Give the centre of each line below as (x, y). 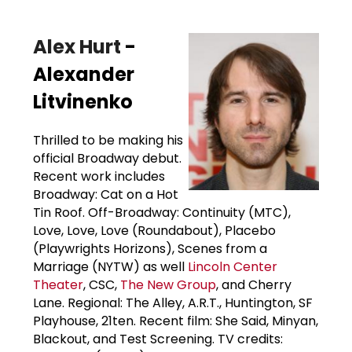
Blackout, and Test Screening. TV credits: (158, 339)
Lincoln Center (233, 266)
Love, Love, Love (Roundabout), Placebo (154, 230)
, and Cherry (254, 284)
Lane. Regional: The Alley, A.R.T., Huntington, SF (173, 302)
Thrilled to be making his (108, 140)
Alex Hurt (77, 46)
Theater (58, 284)
